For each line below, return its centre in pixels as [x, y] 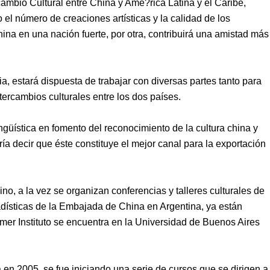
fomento [69, 128]
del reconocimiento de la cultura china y [173, 128]
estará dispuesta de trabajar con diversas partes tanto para [137, 81]
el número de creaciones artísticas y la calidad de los [118, 18]
